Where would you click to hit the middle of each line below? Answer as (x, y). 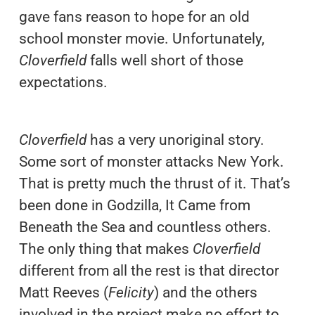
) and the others (205, 292)
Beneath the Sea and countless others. (145, 227)
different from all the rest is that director (149, 270)
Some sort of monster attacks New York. (151, 161)
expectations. (63, 82)
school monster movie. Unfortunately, (141, 38)
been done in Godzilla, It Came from (134, 205)
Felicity (131, 292)
